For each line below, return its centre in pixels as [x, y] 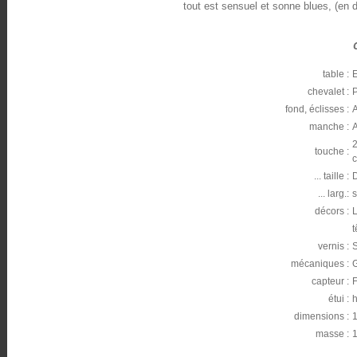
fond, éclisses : [317, 109]
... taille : [331, 176]
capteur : [330, 281]
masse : [332, 334]
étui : [339, 299]
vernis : [333, 246]
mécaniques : [320, 264]
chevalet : [328, 92]
